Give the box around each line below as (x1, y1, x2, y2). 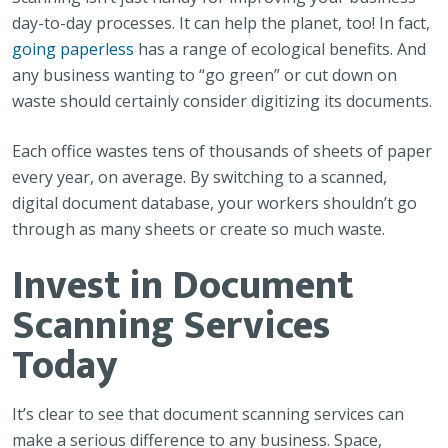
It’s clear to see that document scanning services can (12, 403, 404, 425)
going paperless (12, 38, 134, 60)
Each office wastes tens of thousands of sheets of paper (12, 140, 432, 162)
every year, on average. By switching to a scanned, (12, 166, 387, 188)
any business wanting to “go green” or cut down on (12, 64, 397, 86)
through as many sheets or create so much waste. (12, 218, 385, 240)
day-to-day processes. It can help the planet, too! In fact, (12, 12, 430, 34)
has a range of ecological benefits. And (134, 38, 426, 60)
